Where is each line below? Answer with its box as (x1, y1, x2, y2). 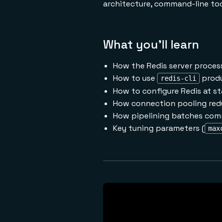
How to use (113, 73, 157, 83)
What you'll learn (103, 37, 199, 52)
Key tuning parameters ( (113, 123, 205, 133)
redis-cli (161, 74, 196, 82)
